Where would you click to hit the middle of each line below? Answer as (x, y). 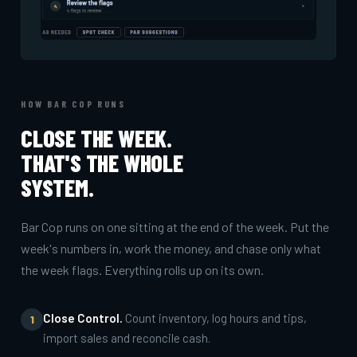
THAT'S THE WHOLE (102, 162)
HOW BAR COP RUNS (73, 103)
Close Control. (83, 318)
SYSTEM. (57, 187)
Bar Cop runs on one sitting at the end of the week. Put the (175, 226)
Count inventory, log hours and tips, (215, 318)
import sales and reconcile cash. (127, 337)
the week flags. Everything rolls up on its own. (142, 269)
